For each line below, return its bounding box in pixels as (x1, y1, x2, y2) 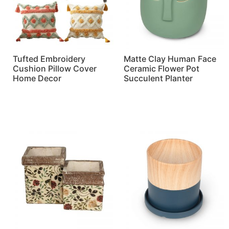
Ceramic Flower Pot (123, 63, 199, 74)
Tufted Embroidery (13, 54, 85, 64)
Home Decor (13, 73, 61, 84)
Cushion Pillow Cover (13, 63, 97, 74)
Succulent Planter (123, 73, 193, 84)
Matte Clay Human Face (123, 54, 216, 64)
